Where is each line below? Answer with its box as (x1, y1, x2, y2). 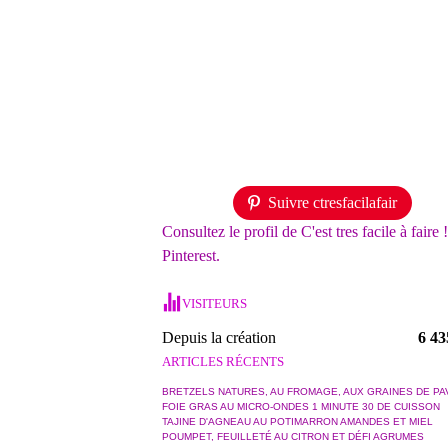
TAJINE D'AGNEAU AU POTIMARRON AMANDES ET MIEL (162, 416, 433, 427)
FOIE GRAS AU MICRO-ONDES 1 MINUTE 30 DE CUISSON (162, 401, 440, 412)
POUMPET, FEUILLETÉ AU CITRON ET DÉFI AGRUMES (162, 431, 424, 442)
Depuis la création (162, 329, 276, 346)
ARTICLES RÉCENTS (162, 354, 284, 369)
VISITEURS (182, 296, 247, 311)
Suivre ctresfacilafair (267, 194, 397, 211)
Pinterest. (162, 247, 220, 264)
